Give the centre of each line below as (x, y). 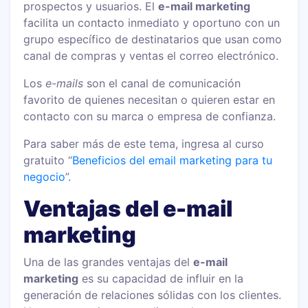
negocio (45, 176)
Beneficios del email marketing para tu (173, 160)
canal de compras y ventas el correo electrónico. (151, 55)
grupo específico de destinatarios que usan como (153, 39)
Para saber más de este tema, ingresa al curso (144, 143)
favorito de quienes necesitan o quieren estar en (150, 99)
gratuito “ (48, 160)
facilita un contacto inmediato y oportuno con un (152, 22)
